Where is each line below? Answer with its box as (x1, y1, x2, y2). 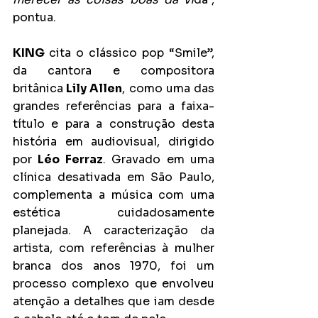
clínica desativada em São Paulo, (13, 170, 214, 185)
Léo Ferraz (38, 152, 103, 168)
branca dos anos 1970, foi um (13, 258, 214, 274)
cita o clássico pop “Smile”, (49, 45, 214, 61)
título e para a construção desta (13, 116, 214, 132)
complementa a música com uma (13, 187, 214, 203)
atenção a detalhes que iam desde (13, 294, 214, 309)
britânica (13, 81, 63, 97)
